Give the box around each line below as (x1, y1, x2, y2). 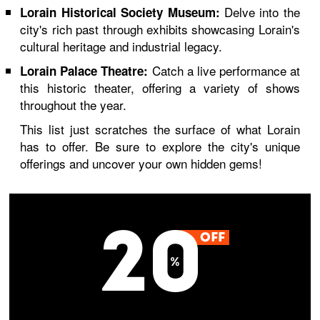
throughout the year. (20, 96, 127, 114)
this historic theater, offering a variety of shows (20, 79, 300, 96)
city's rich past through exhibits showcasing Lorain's (20, 20, 300, 38)
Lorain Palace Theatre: (20, 62, 149, 79)
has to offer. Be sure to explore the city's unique (20, 137, 300, 155)
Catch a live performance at (148, 61, 300, 79)
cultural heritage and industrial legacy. (20, 37, 223, 55)
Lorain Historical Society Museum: (20, 4, 220, 21)
